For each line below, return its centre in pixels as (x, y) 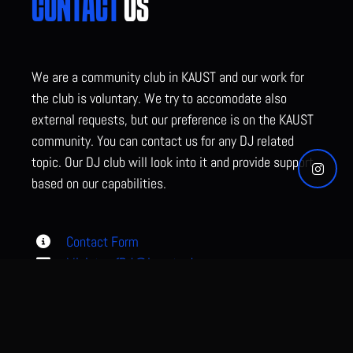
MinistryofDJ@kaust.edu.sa (139, 263)
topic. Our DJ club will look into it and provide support (173, 162)
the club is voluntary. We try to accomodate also (159, 98)
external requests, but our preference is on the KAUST (173, 120)
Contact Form (102, 242)
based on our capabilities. (99, 184)
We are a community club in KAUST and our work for (168, 77)
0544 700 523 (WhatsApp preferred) (162, 306)
